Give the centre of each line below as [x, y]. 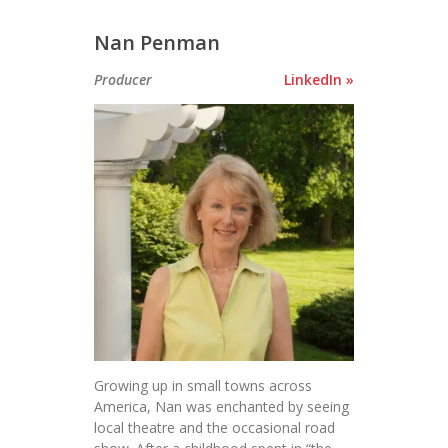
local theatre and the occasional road [214, 427]
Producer [123, 80]
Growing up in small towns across [203, 385]
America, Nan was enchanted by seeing [221, 406]
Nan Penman [157, 43]
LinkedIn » [319, 80]
